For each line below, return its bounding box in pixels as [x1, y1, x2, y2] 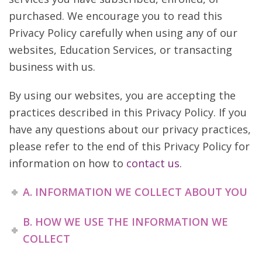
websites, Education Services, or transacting [9, 43, 232, 57]
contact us [126, 156, 180, 170]
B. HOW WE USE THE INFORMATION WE [23, 215, 229, 229]
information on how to [9, 156, 126, 170]
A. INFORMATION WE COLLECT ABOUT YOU [23, 185, 248, 199]
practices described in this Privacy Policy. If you [9, 105, 247, 119]
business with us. [9, 60, 95, 74]
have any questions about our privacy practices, [9, 122, 251, 136]
